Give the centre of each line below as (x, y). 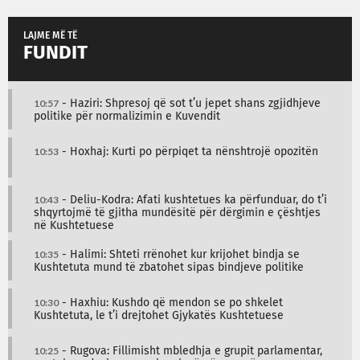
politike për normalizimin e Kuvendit (127, 116)
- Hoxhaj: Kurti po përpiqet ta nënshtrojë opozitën (188, 151)
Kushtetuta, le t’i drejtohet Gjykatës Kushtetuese (159, 315)
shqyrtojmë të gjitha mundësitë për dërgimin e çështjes (177, 213)
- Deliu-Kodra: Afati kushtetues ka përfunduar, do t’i (193, 200)
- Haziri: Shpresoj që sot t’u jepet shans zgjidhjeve (190, 103)
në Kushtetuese (74, 225)
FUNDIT (55, 53)
